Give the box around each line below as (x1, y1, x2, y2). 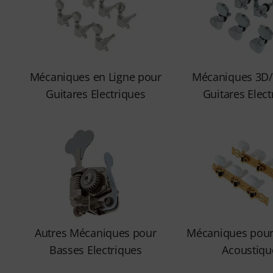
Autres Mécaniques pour (34, 225, 157, 240)
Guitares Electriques (46, 87, 146, 101)
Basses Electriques (49, 243, 142, 257)
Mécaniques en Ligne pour (29, 69, 161, 84)
